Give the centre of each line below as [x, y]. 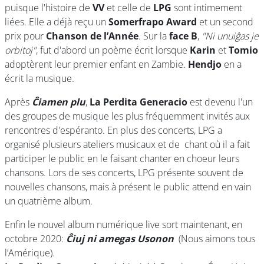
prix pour [25, 36]
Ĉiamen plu [59, 102]
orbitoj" [20, 50]
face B [183, 36]
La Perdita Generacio [138, 102]
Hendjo [205, 64]
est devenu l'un [220, 102]
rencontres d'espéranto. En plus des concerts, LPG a [113, 130]
